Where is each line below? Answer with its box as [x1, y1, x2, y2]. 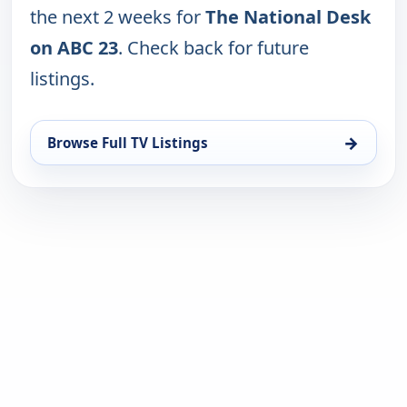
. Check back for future [118, 35, 309, 61]
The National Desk [205, 5, 371, 30]
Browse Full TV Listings [47, 134, 208, 153]
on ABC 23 [30, 35, 118, 61]
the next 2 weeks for [30, 5, 205, 30]
